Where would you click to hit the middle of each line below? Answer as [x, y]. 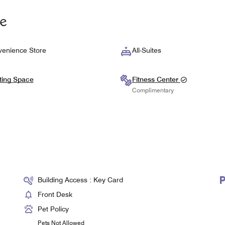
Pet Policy [53, 209]
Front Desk [55, 195]
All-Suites [147, 50]
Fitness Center [156, 80]
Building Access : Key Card [81, 180]
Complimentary [153, 90]
